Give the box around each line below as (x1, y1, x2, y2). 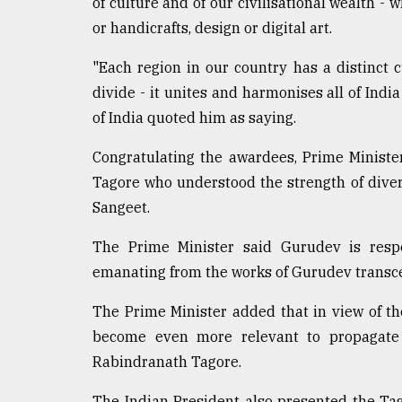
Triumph (18, 65, 84, 83)
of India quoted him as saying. (92, 108, 296, 127)
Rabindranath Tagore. (92, 352, 241, 371)
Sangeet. (92, 197, 150, 216)
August (18, 109, 48, 122)
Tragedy (31, 31, 95, 48)
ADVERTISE (18, 207, 103, 225)
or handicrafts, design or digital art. (92, 18, 332, 37)
